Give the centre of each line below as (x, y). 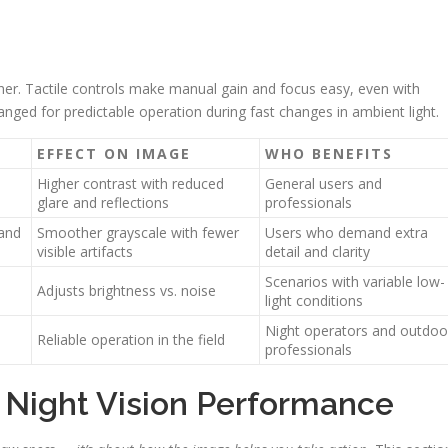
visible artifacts (85, 251)
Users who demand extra (346, 232)
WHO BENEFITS (329, 153)
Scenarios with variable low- (355, 281)
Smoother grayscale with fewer (138, 232)
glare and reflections (103, 202)
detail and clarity (317, 251)
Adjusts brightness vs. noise (126, 290)
